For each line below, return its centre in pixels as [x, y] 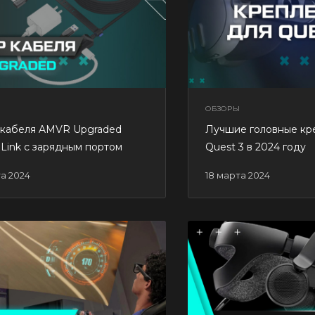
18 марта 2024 [239, 175]
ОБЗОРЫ [223, 108]
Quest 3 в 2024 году [256, 147]
